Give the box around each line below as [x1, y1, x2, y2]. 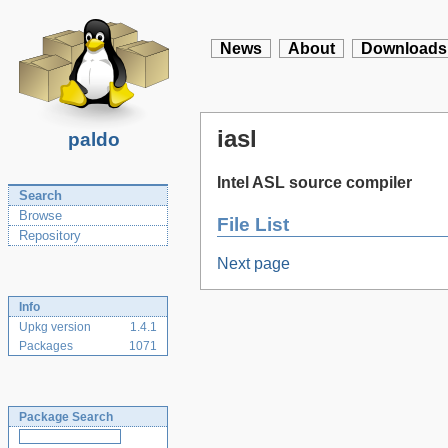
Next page [217, 255, 290, 273]
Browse [19, 208, 62, 223]
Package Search [19, 410, 113, 424]
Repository [19, 228, 81, 243]
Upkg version [19, 320, 91, 334]
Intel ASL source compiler [217, 174, 412, 192]
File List [217, 213, 289, 235]
